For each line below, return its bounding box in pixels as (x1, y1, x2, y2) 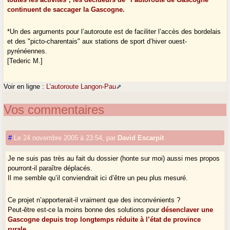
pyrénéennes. (7, 47, 48, 55)
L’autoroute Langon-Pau (46, 82, 117, 90)
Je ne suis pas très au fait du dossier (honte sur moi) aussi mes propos (8, 154, 220, 162)
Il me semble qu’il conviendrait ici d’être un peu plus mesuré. (8, 174, 188, 182)
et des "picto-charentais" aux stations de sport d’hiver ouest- (7, 37, 187, 46)
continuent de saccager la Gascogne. (7, 6, 125, 14)
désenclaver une (161, 205, 214, 214)
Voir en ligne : (4, 82, 47, 90)
